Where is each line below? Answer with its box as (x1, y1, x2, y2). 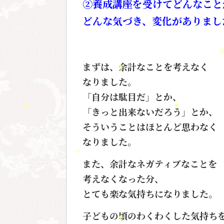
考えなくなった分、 (82, 171, 163, 185)
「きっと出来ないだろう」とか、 (82, 104, 217, 118)
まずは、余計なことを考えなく (82, 59, 208, 73)
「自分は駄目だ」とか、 (82, 89, 181, 103)
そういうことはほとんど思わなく (82, 119, 217, 133)
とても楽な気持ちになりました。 (82, 186, 217, 200)
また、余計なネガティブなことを (82, 156, 217, 170)
